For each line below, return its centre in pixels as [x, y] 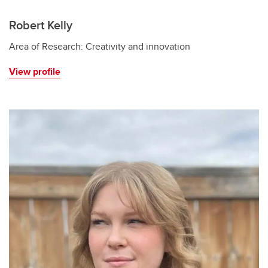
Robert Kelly [41, 25]
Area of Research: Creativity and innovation [100, 46]
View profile [35, 71]
